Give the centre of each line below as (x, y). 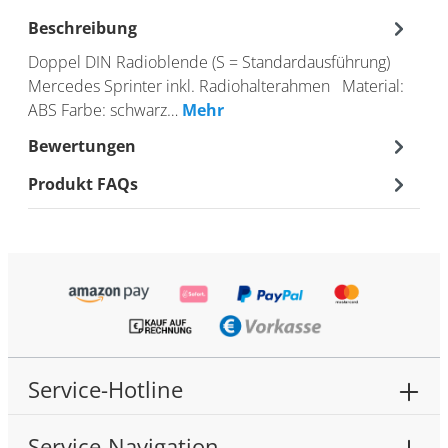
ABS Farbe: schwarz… (105, 109)
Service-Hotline (105, 389)
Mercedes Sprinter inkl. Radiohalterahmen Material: (216, 85)
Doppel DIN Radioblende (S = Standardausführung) (209, 61)
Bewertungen (82, 145)
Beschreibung (82, 27)
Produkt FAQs (83, 183)
